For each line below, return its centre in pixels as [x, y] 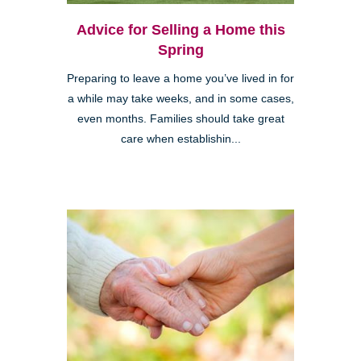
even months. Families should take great [180, 118]
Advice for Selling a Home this [180, 29]
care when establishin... [180, 139]
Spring [180, 50]
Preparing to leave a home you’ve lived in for [180, 78]
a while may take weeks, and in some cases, [180, 98]
